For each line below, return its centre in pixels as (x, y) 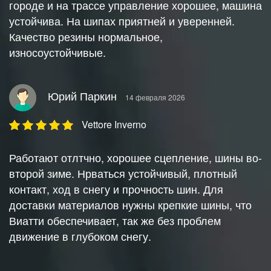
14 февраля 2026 (155, 97)
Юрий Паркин (82, 95)
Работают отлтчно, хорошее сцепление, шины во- (135, 158)
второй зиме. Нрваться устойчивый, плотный (123, 173)
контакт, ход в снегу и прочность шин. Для (116, 189)
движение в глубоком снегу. (80, 236)
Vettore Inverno (114, 125)
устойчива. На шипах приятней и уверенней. (122, 21)
